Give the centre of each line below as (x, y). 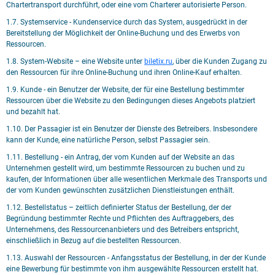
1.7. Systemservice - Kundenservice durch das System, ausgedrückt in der (127, 22)
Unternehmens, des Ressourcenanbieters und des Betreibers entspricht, (122, 230)
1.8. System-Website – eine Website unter (75, 61)
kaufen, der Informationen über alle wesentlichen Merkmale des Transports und (137, 179)
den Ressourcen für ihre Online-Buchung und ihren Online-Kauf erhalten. (124, 72)
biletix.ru (158, 61)
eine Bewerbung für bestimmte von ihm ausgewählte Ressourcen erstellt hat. (132, 269)
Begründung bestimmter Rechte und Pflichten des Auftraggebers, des (120, 219)
